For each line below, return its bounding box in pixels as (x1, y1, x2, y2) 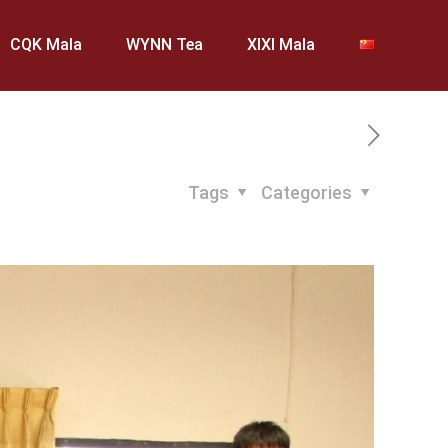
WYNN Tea (126, 35, 204, 54)
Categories (261, 182, 356, 203)
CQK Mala (10, 35, 83, 54)
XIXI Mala (247, 35, 316, 54)
